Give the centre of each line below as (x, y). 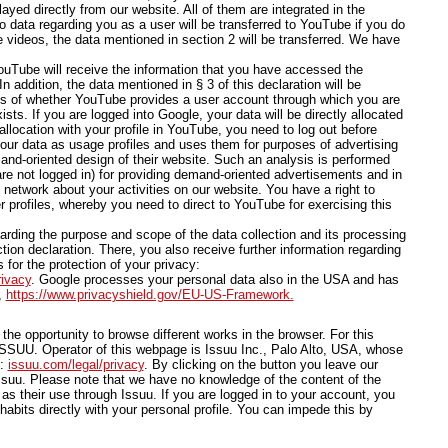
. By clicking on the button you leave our (260, 364)
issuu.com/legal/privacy (75, 364)
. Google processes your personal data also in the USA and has (214, 279)
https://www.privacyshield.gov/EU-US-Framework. (149, 294)
